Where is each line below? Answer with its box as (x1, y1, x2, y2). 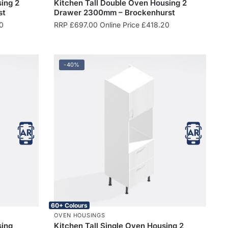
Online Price (98, 20, 142, 29)
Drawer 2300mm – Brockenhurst (54, 7, 176, 17)
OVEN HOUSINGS (54, 211, 105, 219)
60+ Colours (51, 201, 88, 209)
